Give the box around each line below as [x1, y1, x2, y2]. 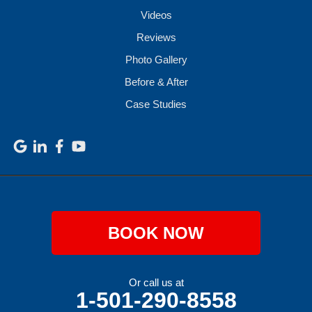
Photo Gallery [125, 54, 187, 65]
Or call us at [128, 276, 184, 288]
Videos [140, 9, 172, 21]
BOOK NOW [108, 224, 204, 242]
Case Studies [125, 98, 187, 110]
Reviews [136, 31, 176, 43]
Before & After [124, 76, 188, 88]
